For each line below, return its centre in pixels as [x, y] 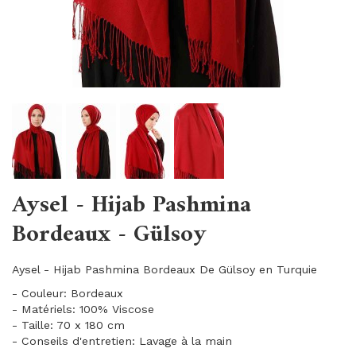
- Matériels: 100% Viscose [83, 309]
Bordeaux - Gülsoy [109, 235]
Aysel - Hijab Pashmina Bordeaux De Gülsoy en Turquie [164, 269]
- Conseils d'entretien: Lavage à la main [122, 341]
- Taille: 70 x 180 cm [68, 325]
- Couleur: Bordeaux [68, 293]
